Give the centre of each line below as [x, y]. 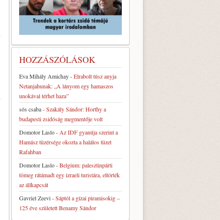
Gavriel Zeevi [35, 198]
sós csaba [30, 109]
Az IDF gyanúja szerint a [89, 132]
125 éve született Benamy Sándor [58, 207]
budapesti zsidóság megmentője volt [61, 119]
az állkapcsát [34, 184]
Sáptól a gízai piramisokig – [88, 198]
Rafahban [30, 151]
